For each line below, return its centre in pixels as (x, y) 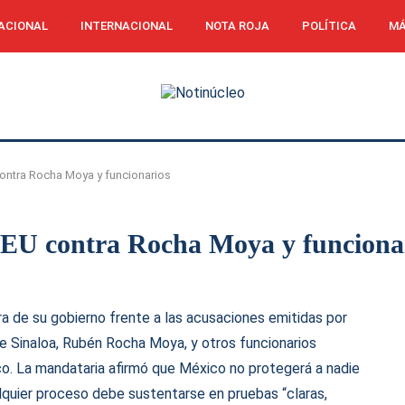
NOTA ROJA (237, 26)
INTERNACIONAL (126, 26)
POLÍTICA (329, 26)
